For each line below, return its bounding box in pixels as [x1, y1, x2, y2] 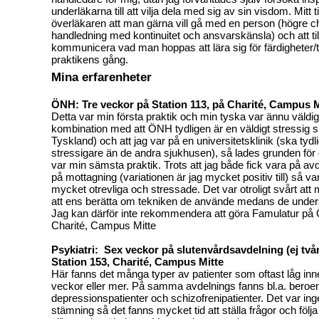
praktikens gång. [51, 53, 128, 66]
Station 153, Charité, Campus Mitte [51, 255, 224, 268]
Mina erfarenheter [51, 69, 152, 84]
